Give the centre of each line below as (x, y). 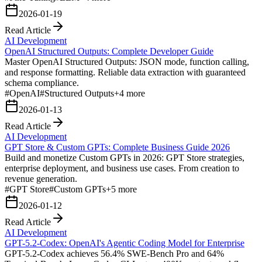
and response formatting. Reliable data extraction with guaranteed (125, 72)
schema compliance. (42, 82)
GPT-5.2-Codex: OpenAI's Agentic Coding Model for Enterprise (125, 243)
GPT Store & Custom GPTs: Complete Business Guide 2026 (117, 147)
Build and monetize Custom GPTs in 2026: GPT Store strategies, (125, 157)
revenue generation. (41, 178)
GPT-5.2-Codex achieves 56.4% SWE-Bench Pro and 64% (114, 253)
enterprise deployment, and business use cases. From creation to (122, 168)
